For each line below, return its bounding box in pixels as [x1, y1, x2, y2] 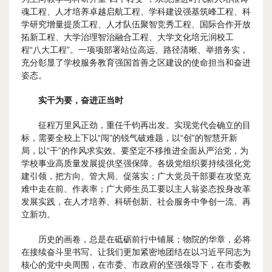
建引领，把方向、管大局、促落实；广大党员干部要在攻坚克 [21, 171, 251, 181]
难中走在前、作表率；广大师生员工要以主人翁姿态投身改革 [21, 184, 251, 194]
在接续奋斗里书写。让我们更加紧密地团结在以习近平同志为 [21, 247, 251, 257]
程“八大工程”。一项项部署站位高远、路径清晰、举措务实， [21, 45, 248, 55]
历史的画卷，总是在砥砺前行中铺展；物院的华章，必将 [38, 234, 251, 244]
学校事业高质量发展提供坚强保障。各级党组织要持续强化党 [21, 158, 251, 168]
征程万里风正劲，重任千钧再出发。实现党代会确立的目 [38, 120, 251, 130]
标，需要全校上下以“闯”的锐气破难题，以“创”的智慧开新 [21, 133, 237, 143]
